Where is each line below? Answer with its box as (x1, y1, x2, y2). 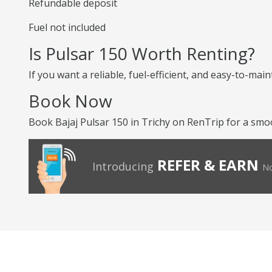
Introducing (92, 159, 154, 174)
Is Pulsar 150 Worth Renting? (29, 42, 255, 65)
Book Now (29, 89, 112, 112)
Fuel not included (29, 21, 106, 34)
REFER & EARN (157, 155, 259, 175)
